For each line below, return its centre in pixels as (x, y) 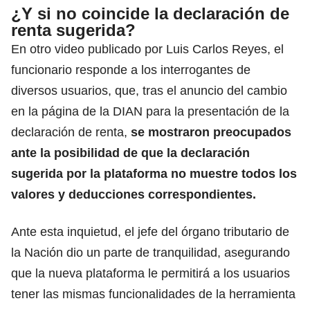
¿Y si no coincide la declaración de (150, 13)
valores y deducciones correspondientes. (134, 194)
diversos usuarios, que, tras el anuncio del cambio (149, 90)
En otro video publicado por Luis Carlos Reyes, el (147, 49)
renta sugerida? (73, 30)
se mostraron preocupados (209, 132)
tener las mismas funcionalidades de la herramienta (153, 294)
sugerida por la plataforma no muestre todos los (154, 173)
